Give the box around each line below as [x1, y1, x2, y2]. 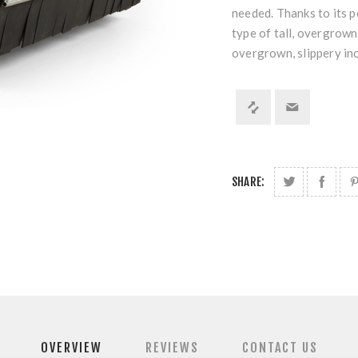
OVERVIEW [40, 340, 102, 356]
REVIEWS [145, 340, 199, 356]
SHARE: [232, 174, 265, 190]
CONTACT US [241, 340, 318, 356]
